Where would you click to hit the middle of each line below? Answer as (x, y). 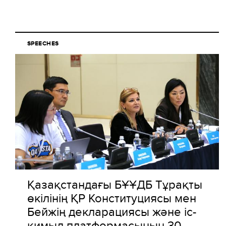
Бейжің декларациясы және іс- (112, 212)
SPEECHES (43, 44)
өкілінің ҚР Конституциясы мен (112, 198)
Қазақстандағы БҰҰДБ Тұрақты (115, 184)
